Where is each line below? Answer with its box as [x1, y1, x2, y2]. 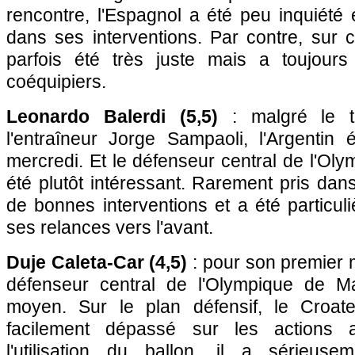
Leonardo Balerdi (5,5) [6, 106, 218, 127]
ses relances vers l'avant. [6, 217, 213, 238]
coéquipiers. [6, 71, 106, 92]
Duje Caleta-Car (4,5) [6, 252, 188, 273]
